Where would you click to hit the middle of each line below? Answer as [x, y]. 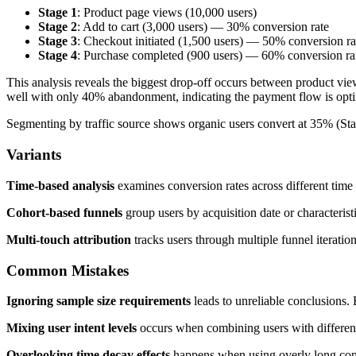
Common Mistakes [68, 270]
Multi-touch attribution [69, 239]
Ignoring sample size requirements [99, 301]
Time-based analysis [60, 185]
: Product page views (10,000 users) [167, 13]
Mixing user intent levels [72, 328]
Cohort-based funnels [64, 212]
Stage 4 [58, 56]
